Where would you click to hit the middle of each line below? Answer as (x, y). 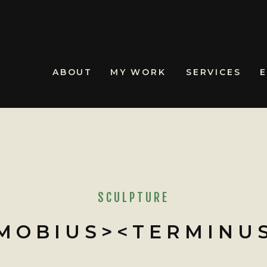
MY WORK (138, 72)
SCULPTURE (133, 198)
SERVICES (214, 72)
